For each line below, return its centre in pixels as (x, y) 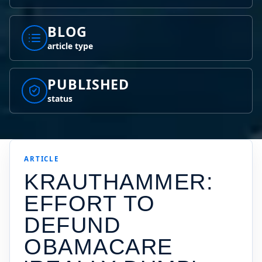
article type (70, 46)
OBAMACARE (99, 247)
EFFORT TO (90, 204)
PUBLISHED (89, 84)
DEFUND (73, 225)
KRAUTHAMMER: (119, 182)
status (60, 99)
